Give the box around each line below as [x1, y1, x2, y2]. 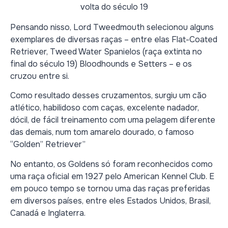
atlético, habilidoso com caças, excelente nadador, [10, 102, 199, 113]
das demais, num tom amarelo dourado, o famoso [10, 127, 194, 138]
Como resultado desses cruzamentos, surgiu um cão [10, 90, 207, 101]
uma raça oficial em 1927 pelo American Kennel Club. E [10, 170, 214, 182]
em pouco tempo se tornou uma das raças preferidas [10, 183, 210, 194]
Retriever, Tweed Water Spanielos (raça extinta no [10, 46, 202, 57]
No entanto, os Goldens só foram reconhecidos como [10, 158, 213, 169]
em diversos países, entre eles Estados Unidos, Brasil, [10, 195, 211, 206]
